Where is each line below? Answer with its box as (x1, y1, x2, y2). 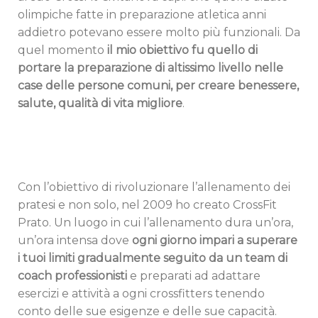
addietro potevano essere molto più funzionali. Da (18, 26, 300, 40)
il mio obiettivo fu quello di (107, 43, 258, 57)
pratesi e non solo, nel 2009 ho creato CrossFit (18, 198, 277, 212)
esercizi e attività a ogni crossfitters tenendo (18, 287, 265, 301)
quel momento (18, 43, 107, 57)
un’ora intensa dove (18, 234, 132, 248)
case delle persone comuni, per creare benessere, (18, 79, 299, 93)
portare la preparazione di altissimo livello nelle (18, 61, 283, 75)
